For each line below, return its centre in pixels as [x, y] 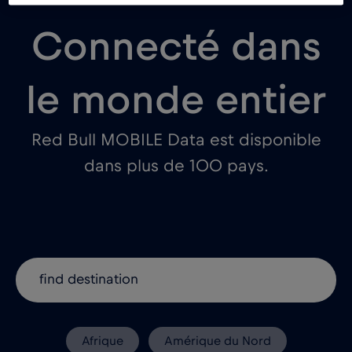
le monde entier [176, 100]
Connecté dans [176, 47]
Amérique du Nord [217, 341]
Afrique [102, 341]
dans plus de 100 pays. [176, 165]
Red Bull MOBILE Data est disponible [176, 139]
